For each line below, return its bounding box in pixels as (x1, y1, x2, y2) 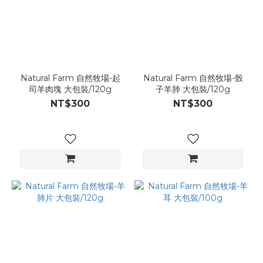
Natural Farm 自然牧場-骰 (143, 72, 243, 83)
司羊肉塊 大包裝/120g (29, 83, 112, 95)
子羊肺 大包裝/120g (156, 83, 230, 95)
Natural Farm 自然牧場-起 (20, 72, 120, 83)
